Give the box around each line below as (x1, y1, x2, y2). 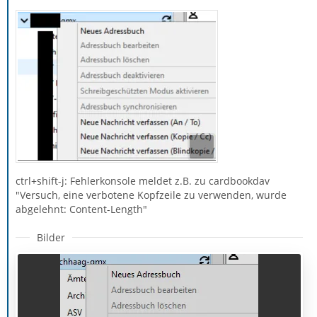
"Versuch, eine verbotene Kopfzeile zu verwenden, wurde (16, 188, 287, 202)
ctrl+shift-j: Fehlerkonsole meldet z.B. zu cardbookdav (16, 173, 270, 188)
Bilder (37, 230, 65, 244)
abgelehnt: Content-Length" (16, 202, 147, 216)
